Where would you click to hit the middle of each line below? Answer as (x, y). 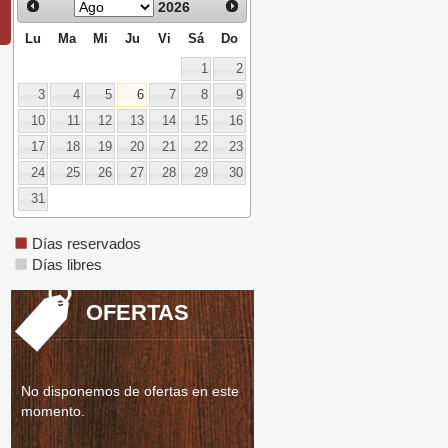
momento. (53, 411)
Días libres (65, 265)
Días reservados (85, 244)
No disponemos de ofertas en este (130, 391)
